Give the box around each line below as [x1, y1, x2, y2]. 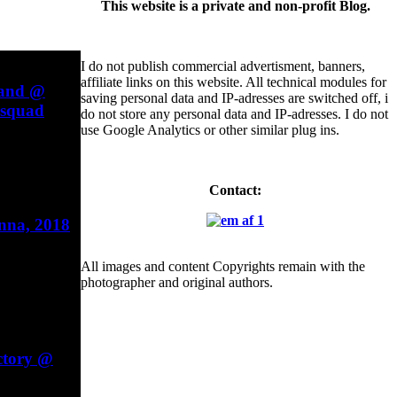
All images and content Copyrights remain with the [81, 259, 365, 274]
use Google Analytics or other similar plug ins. [81, 122, 339, 137]
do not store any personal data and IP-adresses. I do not [81, 106, 388, 121]
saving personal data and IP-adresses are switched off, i [81, 90, 388, 105]
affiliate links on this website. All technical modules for [81, 74, 386, 90]
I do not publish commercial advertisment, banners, [81, 58, 365, 74]
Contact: [209, 183, 261, 198]
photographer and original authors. [81, 275, 273, 290]
